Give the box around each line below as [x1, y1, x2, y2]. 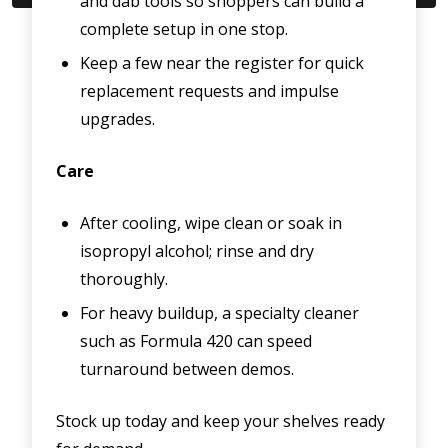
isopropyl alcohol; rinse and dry [80, 240, 314, 263]
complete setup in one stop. [80, 18, 288, 41]
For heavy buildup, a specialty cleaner [80, 302, 359, 325]
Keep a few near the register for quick [80, 52, 364, 75]
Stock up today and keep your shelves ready [56, 410, 385, 433]
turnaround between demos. [80, 358, 294, 381]
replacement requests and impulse [80, 80, 339, 103]
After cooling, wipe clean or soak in [80, 212, 342, 235]
